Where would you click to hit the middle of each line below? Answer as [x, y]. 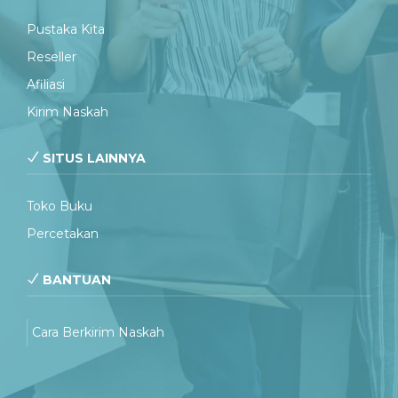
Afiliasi [46, 84]
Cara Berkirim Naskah [98, 332]
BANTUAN [75, 280]
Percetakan [63, 234]
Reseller [52, 57]
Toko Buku [60, 206]
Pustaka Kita [66, 29]
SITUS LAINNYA [92, 158]
